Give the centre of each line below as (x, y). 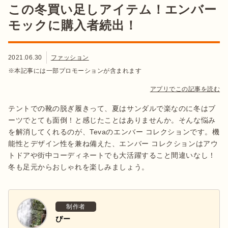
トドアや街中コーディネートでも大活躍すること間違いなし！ (112, 155)
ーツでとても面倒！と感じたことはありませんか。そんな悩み (112, 120)
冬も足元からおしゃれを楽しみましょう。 (79, 167)
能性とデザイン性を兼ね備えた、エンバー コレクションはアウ (113, 143)
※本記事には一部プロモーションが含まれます (75, 70)
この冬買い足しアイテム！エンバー (113, 9)
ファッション (70, 57)
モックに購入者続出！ (73, 25)
